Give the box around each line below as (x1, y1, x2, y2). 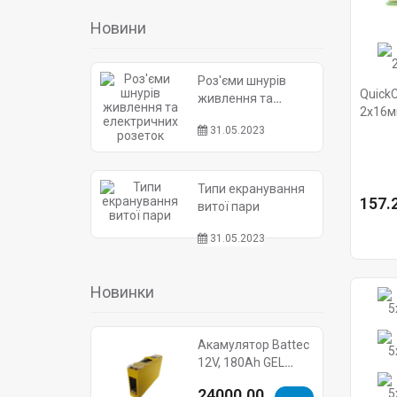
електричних (198, 109, 273, 123)
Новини (90, 19, 146, 37)
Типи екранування (198, 182, 305, 196)
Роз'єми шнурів (198, 74, 286, 88)
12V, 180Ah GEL (198, 355, 284, 370)
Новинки (90, 283, 154, 301)
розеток (198, 127, 245, 141)
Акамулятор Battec (198, 338, 309, 352)
